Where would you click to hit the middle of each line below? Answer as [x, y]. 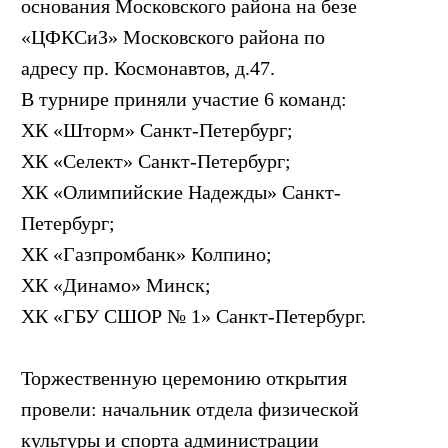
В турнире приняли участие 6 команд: [184, 98]
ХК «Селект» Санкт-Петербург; [156, 160]
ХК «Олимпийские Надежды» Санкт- [181, 191]
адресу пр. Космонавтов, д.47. [148, 67]
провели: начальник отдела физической [190, 408]
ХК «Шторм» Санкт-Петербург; [157, 129]
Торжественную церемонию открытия [184, 377]
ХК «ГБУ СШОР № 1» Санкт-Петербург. [193, 315]
